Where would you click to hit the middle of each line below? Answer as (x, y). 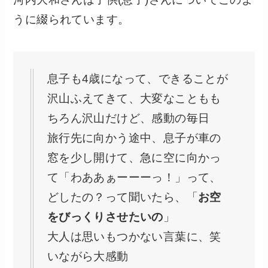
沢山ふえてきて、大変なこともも (134, 98)
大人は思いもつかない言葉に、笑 (134, 236)
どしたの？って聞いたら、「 (123, 197)
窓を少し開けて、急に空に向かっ (134, 157)
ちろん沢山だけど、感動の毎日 (128, 118)
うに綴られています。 (71, 19)
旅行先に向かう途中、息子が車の (134, 138)
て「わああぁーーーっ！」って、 (134, 177)
